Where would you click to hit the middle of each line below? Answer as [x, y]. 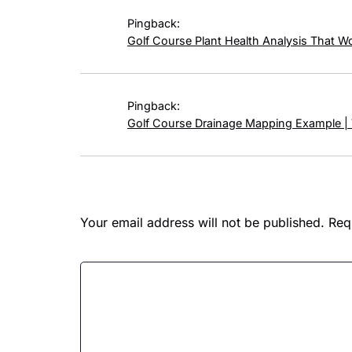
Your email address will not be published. [202, 222]
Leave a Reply [174, 180]
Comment [110, 252]
